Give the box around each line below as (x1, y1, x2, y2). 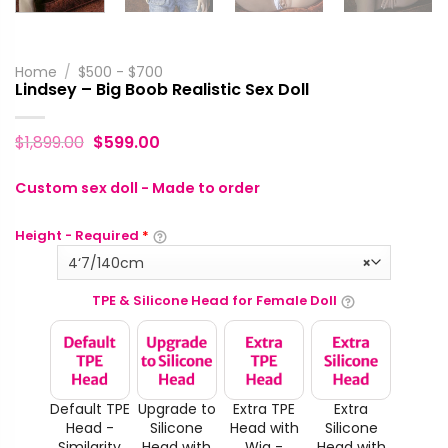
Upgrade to (137, 398, 216, 419)
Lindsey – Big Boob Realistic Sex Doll (15, 77, 309, 101)
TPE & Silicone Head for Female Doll (92, 291, 337, 311)
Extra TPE (233, 398, 295, 419)
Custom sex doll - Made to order (15, 177, 260, 198)
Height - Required (15, 226, 142, 246)
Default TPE (49, 398, 130, 419)
